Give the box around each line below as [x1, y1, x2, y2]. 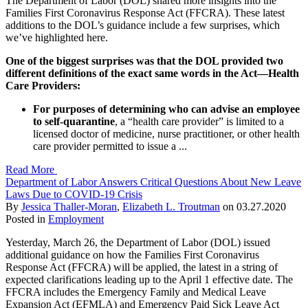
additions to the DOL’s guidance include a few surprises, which [5, 19, 280, 31]
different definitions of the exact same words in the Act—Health [5, 67, 299, 79]
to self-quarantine [33, 115, 115, 127]
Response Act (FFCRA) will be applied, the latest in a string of [5, 261, 278, 273]
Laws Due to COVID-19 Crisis [5, 188, 142, 200]
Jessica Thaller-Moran [21, 200, 117, 212]
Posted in [5, 212, 48, 225]
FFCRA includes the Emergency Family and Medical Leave [5, 285, 266, 298]
